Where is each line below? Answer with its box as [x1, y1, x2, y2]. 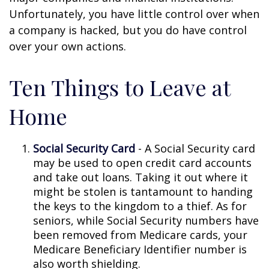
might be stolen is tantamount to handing [33, 184, 253, 199]
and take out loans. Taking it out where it [33, 169, 248, 184]
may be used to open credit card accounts [33, 155, 252, 170]
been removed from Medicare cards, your [33, 227, 247, 242]
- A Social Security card [135, 141, 255, 156]
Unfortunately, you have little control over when [9, 6, 259, 21]
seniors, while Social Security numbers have [33, 213, 259, 228]
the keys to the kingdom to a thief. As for [33, 198, 247, 213]
